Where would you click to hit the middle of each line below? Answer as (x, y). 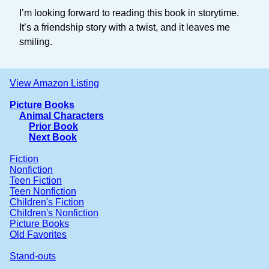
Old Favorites (38, 234)
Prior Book (53, 126)
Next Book (53, 137)
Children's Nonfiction (54, 213)
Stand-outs (33, 256)
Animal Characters (62, 115)
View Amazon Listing (54, 83)
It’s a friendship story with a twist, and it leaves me (125, 27)
